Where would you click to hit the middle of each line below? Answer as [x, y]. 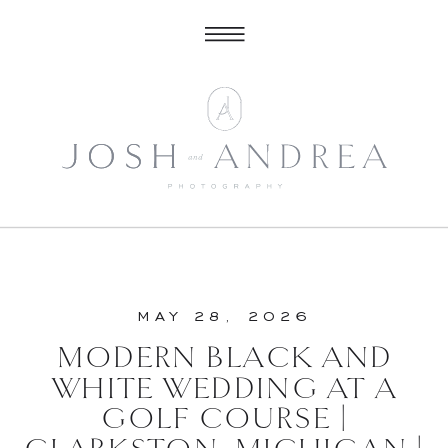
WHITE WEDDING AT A [224, 389]
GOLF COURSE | [225, 420]
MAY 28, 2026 [224, 315]
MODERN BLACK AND [224, 358]
